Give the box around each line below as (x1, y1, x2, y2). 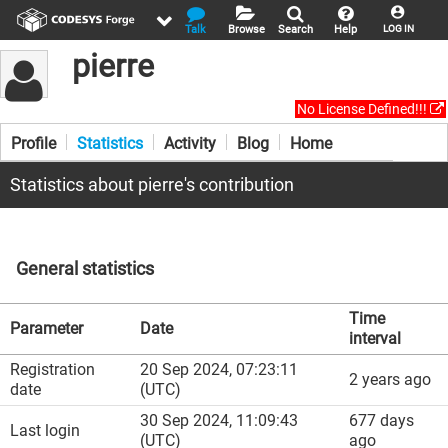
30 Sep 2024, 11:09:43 (140, 411, 298, 430)
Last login (10, 421, 80, 440)
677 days (349, 411, 414, 430)
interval (349, 329, 401, 348)
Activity (164, 134, 216, 153)
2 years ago (349, 370, 431, 389)
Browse (228, 23, 265, 36)
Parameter (10, 319, 83, 338)
